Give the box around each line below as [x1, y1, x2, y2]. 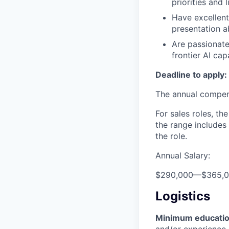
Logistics [155, 188, 210, 203]
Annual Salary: [155, 150, 210, 161]
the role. [155, 130, 187, 141]
